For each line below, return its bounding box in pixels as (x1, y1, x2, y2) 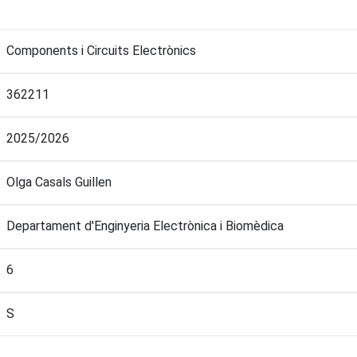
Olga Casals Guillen (6, 174, 112, 190)
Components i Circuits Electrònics (6, 42, 196, 58)
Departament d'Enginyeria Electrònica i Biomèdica (6, 218, 284, 233)
